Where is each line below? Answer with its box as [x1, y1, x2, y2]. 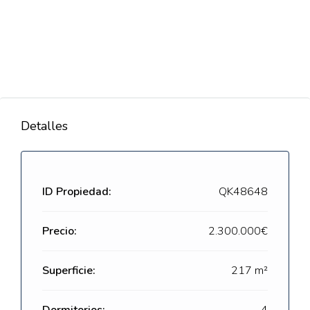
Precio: [42, 224, 77, 239]
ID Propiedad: [42, 184, 111, 199]
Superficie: [42, 263, 95, 278]
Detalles [21, 118, 68, 134]
